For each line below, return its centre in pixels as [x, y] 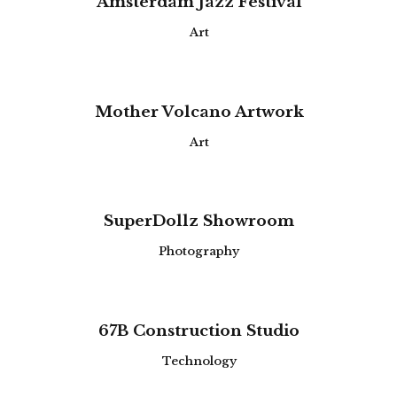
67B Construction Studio [199, 331]
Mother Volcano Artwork [199, 112]
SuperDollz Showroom [199, 222]
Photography [199, 252]
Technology [199, 361]
